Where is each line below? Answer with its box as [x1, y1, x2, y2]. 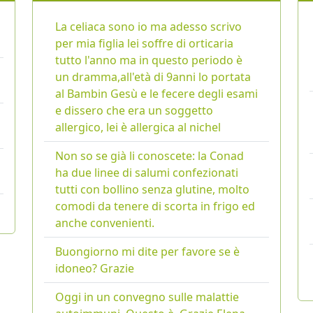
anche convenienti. [55, 215, 154, 231]
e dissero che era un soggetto [55, 103, 213, 119]
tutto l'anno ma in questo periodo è [55, 52, 242, 68]
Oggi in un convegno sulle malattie [55, 289, 239, 305]
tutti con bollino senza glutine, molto [55, 182, 249, 198]
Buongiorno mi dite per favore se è [55, 244, 240, 260]
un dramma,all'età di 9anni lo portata [55, 69, 251, 85]
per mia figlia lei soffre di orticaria [55, 36, 233, 52]
